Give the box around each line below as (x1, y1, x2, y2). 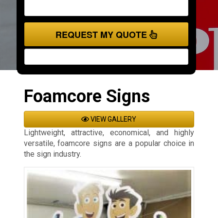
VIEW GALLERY (89, 115, 137, 124)
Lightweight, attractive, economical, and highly (23, 128, 195, 138)
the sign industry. (23, 149, 81, 159)
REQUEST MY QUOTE (55, 30, 149, 39)
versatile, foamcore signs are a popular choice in (23, 139, 195, 148)
